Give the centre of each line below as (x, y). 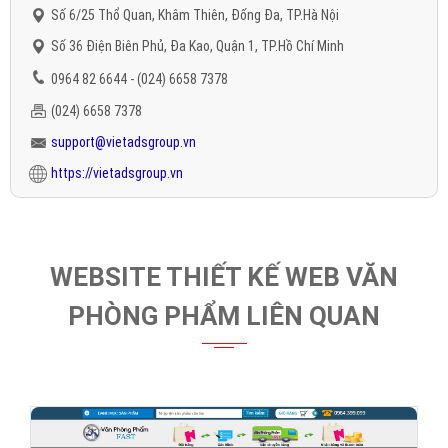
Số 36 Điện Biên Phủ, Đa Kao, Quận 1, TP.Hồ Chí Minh (197, 45)
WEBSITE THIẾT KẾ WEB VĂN (224, 276)
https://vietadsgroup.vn (117, 172)
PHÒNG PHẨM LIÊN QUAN (224, 315)
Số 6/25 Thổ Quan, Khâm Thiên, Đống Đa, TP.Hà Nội (195, 14)
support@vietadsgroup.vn (123, 141)
